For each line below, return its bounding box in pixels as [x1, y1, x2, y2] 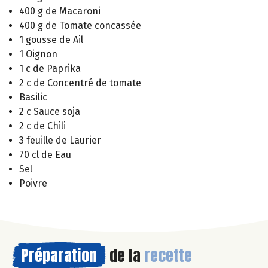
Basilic [19, 91, 47, 103]
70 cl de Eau [19, 148, 71, 160]
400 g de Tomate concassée [19, 19, 141, 31]
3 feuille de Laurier [19, 134, 101, 146]
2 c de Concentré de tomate [19, 77, 141, 89]
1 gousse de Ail [19, 33, 83, 45]
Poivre [19, 177, 47, 189]
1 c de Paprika [19, 62, 81, 74]
